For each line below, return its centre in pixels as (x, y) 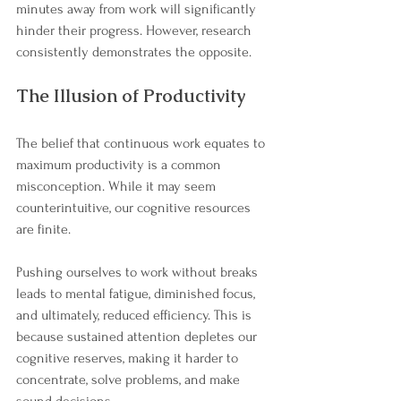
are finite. (45, 230)
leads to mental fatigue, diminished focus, (137, 294)
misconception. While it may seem (118, 187)
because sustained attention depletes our (138, 337)
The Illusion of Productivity (131, 96)
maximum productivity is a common (120, 165)
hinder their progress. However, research (136, 31)
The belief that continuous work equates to (142, 144)
